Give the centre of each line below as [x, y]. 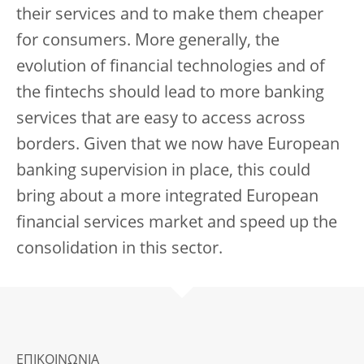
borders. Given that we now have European [178, 145]
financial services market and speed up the [177, 223]
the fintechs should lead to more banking [170, 93]
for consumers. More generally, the [148, 41]
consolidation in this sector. [119, 249]
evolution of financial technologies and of [171, 67]
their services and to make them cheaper [170, 15]
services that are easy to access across [161, 119]
